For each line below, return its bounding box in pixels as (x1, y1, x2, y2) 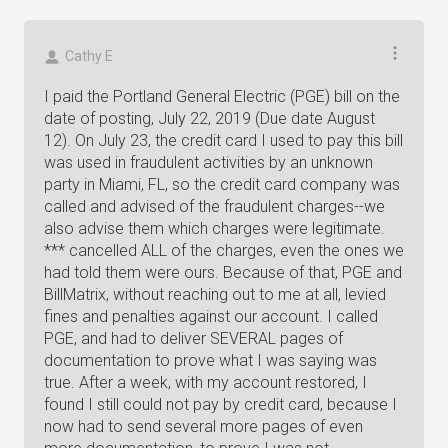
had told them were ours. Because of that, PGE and (44, 263, 402, 282)
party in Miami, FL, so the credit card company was (44, 175, 400, 194)
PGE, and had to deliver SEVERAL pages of (44, 329, 343, 348)
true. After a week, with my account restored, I (44, 373, 367, 392)
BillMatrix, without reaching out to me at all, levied (44, 285, 386, 304)
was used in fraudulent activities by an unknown (44, 153, 373, 172)
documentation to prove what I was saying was (44, 351, 377, 370)
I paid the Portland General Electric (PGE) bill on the (44, 87, 400, 106)
